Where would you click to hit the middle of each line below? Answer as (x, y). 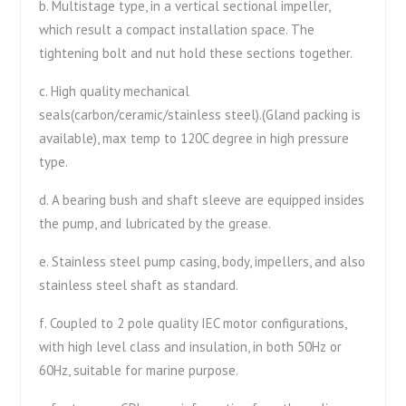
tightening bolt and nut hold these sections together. (196, 53)
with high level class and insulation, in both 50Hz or (191, 347)
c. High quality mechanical (115, 92)
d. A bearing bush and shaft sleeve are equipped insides (202, 200)
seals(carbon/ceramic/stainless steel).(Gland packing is (200, 115)
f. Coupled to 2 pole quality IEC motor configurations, (193, 324)
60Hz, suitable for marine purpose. (139, 371)
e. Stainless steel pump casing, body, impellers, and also (203, 262)
